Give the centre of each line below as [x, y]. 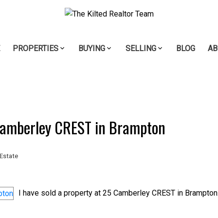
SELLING [141, 49]
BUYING [92, 49]
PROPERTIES [35, 49]
